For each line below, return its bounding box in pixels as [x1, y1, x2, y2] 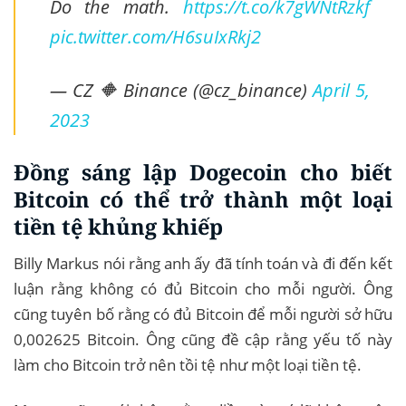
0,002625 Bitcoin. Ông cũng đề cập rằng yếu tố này [14, 328, 392, 350]
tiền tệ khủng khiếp [14, 211, 223, 241]
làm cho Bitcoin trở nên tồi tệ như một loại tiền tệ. [14, 353, 362, 375]
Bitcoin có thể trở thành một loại [14, 184, 392, 214]
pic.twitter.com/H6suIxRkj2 [49, 23, 261, 49]
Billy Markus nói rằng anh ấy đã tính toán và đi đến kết [14, 252, 392, 274]
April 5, [312, 76, 370, 102]
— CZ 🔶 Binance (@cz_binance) [49, 76, 313, 102]
